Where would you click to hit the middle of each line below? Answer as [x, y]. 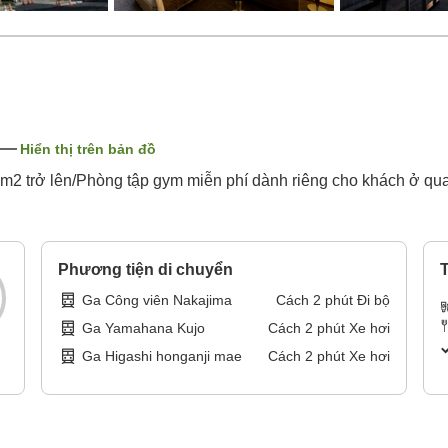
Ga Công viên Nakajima [157, 300]
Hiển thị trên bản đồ [88, 149]
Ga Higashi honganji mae [162, 356]
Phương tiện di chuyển [146, 270]
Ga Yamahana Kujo [144, 328]
